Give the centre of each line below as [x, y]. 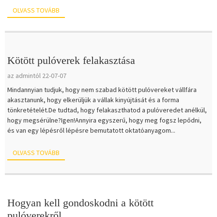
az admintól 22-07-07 [37, 76]
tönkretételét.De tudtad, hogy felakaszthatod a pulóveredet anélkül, [107, 110]
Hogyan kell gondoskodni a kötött [80, 202]
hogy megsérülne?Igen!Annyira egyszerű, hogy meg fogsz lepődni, [104, 120]
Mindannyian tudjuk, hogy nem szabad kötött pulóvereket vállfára [102, 90]
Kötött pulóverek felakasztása [71, 61]
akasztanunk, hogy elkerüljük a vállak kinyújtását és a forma [93, 100]
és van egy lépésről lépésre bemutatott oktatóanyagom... [91, 131]
